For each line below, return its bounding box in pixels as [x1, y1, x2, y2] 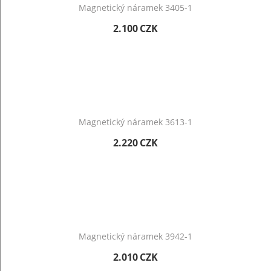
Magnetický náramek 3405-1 [79, 2, 192, 13]
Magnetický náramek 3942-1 [79, 230, 192, 242]
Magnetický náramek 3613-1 [79, 116, 192, 128]
